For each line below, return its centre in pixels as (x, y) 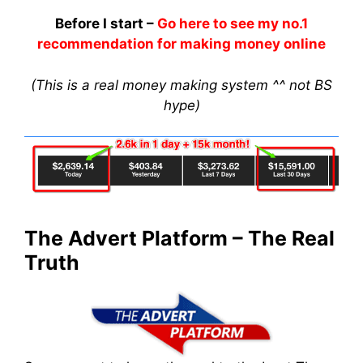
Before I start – (106, 23)
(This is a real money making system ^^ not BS (181, 85)
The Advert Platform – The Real (179, 239)
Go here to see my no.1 (233, 23)
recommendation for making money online (181, 44)
